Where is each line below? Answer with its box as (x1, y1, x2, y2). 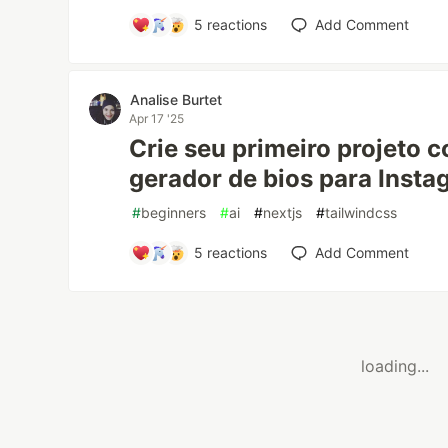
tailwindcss (325, 204, 398, 221)
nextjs (263, 204, 303, 221)
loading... (360, 356, 429, 377)
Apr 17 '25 (129, 111, 185, 126)
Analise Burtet (130, 91, 223, 108)
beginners (141, 204, 207, 221)
